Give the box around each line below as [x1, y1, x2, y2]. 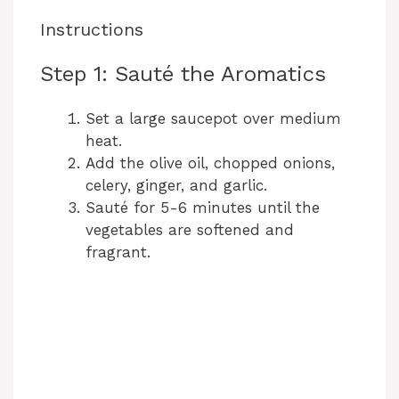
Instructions [40, 18, 143, 40]
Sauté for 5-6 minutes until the [85, 198, 320, 216]
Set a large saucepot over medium [85, 109, 341, 127]
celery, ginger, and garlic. [85, 175, 267, 194]
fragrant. [85, 242, 151, 261]
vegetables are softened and [85, 220, 294, 239]
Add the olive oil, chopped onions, [85, 153, 335, 172]
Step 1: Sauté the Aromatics [40, 61, 326, 86]
